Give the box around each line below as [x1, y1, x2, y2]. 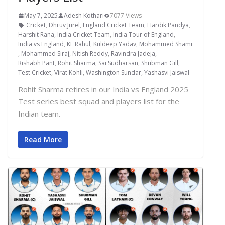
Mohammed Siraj [21, 49, 69, 58]
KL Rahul [67, 40, 90, 49]
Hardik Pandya [147, 21, 189, 30]
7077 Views [110, 11, 142, 20]
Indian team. [18, 108, 60, 119]
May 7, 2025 [24, 11, 58, 20]
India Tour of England [113, 30, 174, 39]
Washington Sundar [86, 68, 141, 77]
